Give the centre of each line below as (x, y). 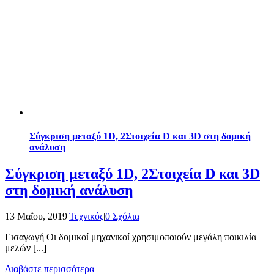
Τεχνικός (86, 217)
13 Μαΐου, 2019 (36, 217)
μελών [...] (26, 248)
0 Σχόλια (122, 217)
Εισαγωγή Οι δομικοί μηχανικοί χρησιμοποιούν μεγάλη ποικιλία (131, 237)
